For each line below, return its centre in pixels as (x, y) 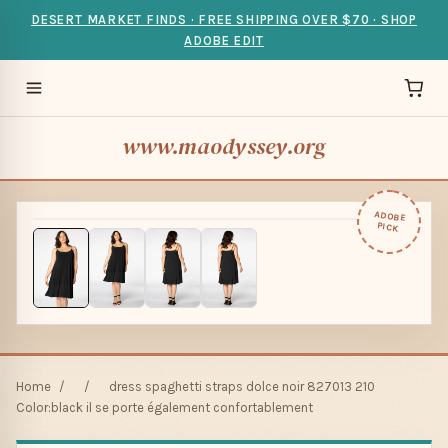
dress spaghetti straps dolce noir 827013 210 (242, 386)
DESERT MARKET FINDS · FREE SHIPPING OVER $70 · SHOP (224, 19)
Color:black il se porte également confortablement (164, 407)
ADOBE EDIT (224, 40)
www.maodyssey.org (224, 146)
